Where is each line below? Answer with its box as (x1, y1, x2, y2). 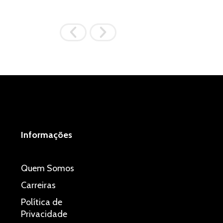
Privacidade (21, 208, 68, 220)
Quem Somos (21, 162, 75, 174)
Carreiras (21, 179, 56, 191)
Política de (21, 196, 63, 208)
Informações (21, 129, 73, 140)
